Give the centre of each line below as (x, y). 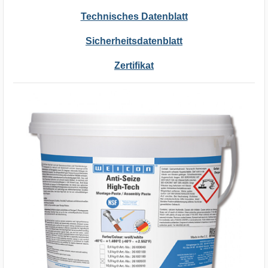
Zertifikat (134, 65)
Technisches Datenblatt (134, 16)
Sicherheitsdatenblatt (134, 41)
